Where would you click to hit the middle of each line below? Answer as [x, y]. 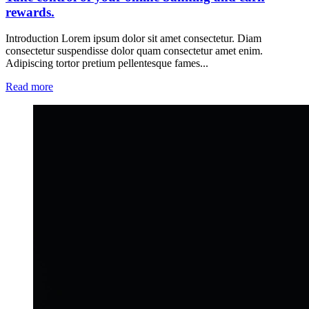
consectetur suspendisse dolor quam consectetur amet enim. [134, 51]
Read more [29, 87]
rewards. [30, 12]
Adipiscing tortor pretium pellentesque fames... [107, 63]
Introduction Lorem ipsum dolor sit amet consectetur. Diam [133, 39]
